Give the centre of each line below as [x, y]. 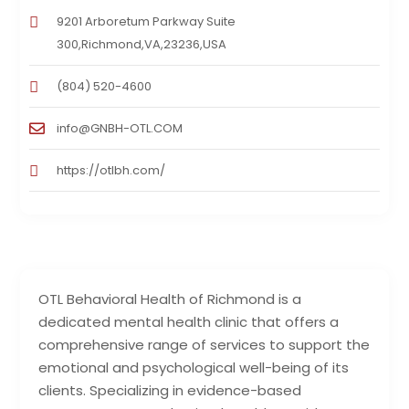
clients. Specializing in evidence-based [170, 391]
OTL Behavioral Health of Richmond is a [170, 299]
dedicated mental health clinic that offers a [189, 322]
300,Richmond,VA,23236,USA [142, 45]
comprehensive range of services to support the [204, 345]
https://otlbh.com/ [111, 171]
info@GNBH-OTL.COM [120, 129]
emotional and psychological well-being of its [194, 368]
